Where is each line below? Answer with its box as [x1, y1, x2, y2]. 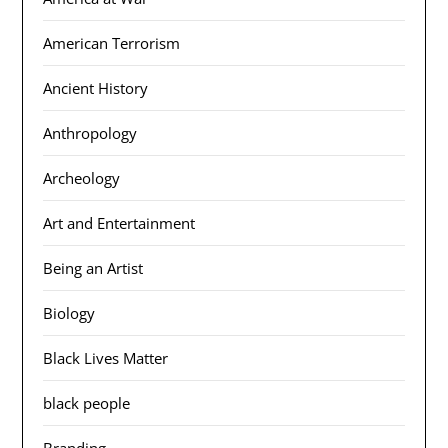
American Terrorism [43, 33, 181, 54]
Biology [43, 303, 96, 324]
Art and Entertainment [43, 213, 196, 234]
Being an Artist [43, 258, 144, 279]
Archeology [43, 168, 121, 189]
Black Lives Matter [43, 348, 169, 369]
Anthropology [43, 123, 138, 144]
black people [43, 393, 131, 414]
